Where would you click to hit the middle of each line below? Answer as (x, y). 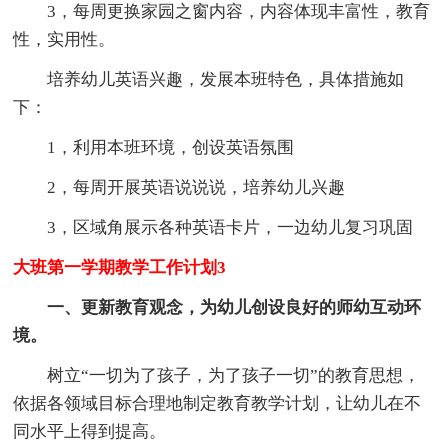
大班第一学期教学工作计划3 (120, 267)
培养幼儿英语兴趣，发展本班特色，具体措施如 (209, 79)
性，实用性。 (64, 39)
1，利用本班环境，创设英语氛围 (154, 147)
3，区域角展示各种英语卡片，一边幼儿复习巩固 (213, 227)
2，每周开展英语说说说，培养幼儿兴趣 (179, 187)
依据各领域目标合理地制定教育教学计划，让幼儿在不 (217, 403)
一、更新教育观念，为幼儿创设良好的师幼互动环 (217, 307)
